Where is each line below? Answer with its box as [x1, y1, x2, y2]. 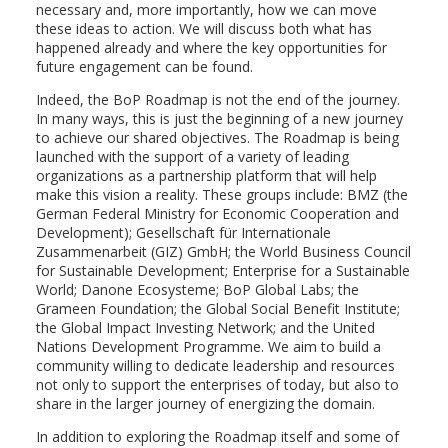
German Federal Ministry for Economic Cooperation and [35, 204, 399, 223]
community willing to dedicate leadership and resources [35, 356, 395, 375]
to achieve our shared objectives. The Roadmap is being [35, 128, 399, 147]
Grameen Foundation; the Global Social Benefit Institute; [35, 299, 400, 318]
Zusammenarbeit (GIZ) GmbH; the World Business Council [35, 242, 411, 261]
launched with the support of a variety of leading [35, 147, 349, 166]
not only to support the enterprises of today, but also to [35, 375, 399, 394]
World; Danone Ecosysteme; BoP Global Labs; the [35, 280, 359, 299]
